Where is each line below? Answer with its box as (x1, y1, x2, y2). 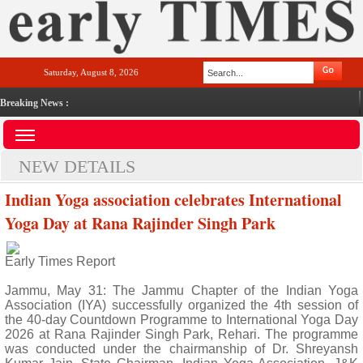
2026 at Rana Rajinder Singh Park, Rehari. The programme (5, 327, 358, 341)
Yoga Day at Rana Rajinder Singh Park (5, 211, 275, 235)
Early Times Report (5, 254, 115, 268)
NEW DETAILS (19, 156, 135, 177)
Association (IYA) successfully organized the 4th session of (5, 298, 358, 312)
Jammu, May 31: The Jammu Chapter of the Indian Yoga (5, 284, 358, 297)
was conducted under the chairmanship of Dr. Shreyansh (5, 342, 358, 356)
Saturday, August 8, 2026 (43, 67, 139, 77)
